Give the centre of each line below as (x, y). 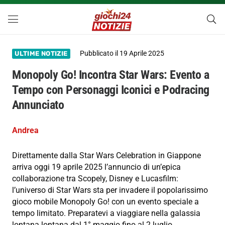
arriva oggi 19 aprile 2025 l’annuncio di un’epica (96, 167)
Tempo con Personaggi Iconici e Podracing (111, 90)
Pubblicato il (100, 54)
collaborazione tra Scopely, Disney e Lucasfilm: (95, 179)
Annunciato (38, 105)
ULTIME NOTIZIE (41, 54)
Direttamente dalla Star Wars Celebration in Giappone (106, 156)
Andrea (25, 131)
